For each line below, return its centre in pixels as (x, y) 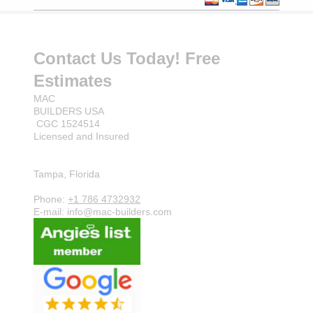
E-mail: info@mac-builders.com (103, 212)
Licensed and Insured (81, 136)
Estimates (75, 81)
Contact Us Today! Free (127, 58)
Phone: (51, 199)
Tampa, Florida (67, 174)
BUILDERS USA (69, 111)
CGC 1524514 (67, 124)
